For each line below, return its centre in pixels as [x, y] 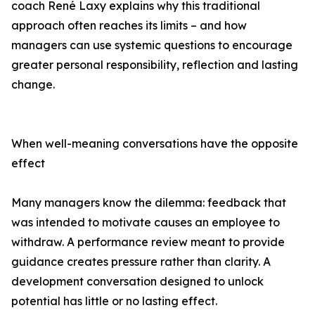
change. [33, 85]
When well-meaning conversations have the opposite [155, 144]
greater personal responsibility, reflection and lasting [155, 65]
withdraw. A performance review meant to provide [148, 242]
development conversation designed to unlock [137, 282]
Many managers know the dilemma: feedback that [149, 203]
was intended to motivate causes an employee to [146, 223]
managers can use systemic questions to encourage [152, 45]
